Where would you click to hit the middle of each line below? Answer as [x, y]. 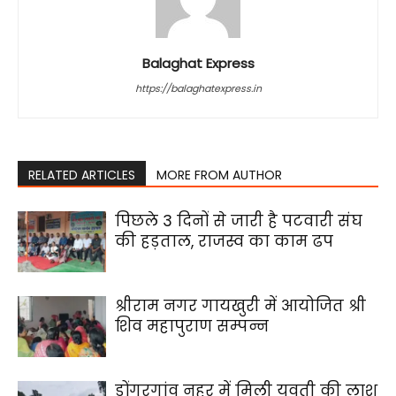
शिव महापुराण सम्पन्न [192, 326]
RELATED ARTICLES [82, 175]
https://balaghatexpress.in [198, 88]
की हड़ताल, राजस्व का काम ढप [224, 241]
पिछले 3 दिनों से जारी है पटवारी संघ [239, 221]
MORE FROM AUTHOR [219, 175]
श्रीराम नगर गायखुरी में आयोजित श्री [240, 306]
